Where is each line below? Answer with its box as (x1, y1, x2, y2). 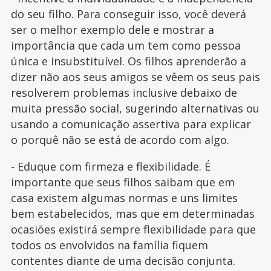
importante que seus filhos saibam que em (10, 175, 235, 190)
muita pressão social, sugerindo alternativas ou (10, 101, 260, 116)
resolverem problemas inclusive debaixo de (10, 85, 237, 100)
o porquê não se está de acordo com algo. (10, 132, 232, 148)
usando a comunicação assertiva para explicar (10, 117, 251, 132)
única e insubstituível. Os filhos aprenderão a (10, 54, 246, 69)
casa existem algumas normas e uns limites (10, 191, 238, 206)
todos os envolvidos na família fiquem (10, 238, 208, 253)
